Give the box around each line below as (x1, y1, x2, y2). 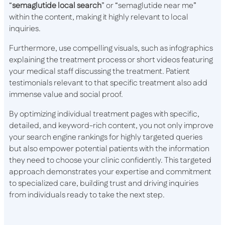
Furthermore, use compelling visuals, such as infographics (9, 43, 213, 55)
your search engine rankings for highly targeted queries (9, 132, 202, 144)
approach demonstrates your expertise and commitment (9, 166, 211, 178)
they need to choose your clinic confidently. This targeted (9, 155, 211, 167)
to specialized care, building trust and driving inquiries (9, 178, 198, 190)
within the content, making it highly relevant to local (9, 12, 188, 24)
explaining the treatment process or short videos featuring (9, 54, 213, 66)
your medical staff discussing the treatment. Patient (9, 66, 190, 78)
